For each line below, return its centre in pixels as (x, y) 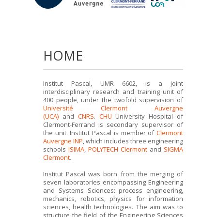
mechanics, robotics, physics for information (113, 198)
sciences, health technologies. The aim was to (113, 207)
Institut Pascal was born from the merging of (113, 174)
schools (56, 149)
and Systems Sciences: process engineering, (113, 190)
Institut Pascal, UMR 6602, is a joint (113, 83)
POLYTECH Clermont (118, 149)
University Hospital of (147, 116)
